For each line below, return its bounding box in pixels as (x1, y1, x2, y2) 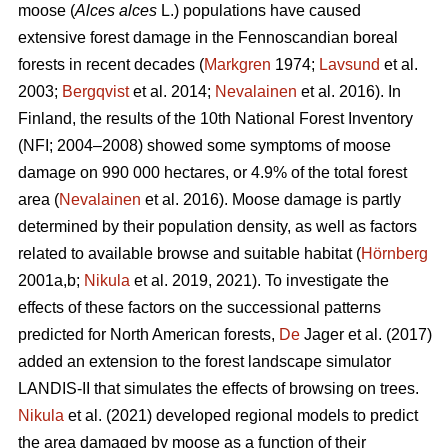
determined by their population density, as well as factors (18, 218, 417, 236)
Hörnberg (361, 245, 428, 263)
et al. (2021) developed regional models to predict (64, 407, 418, 425)
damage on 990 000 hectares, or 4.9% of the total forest (18, 164, 407, 182)
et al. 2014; (129, 83, 215, 101)
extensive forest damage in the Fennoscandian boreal (18, 29, 398, 47)
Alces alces (75, 2, 161, 20)
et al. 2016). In (297, 83, 401, 101)
